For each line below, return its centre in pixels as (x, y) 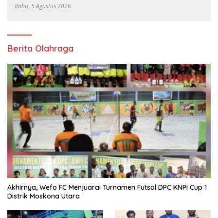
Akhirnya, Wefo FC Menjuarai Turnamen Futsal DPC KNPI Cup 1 (107, 188)
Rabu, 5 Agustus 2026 (43, 6)
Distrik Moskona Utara (44, 196)
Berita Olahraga (40, 48)
